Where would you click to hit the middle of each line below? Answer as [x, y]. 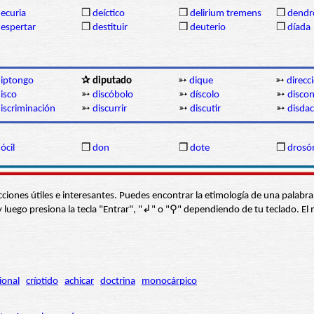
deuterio [208, 28]
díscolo [205, 95]
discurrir [110, 109]
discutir [205, 109]
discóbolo [113, 95]
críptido [42, 282]
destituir [110, 28]
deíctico [109, 14]
